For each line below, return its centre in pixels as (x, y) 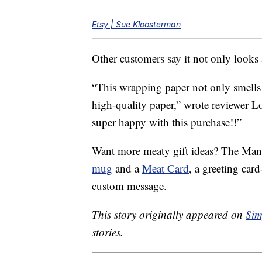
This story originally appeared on (169, 215)
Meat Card (166, 168)
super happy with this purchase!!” (167, 122)
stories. (108, 232)
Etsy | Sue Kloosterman (136, 25)
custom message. (129, 186)
